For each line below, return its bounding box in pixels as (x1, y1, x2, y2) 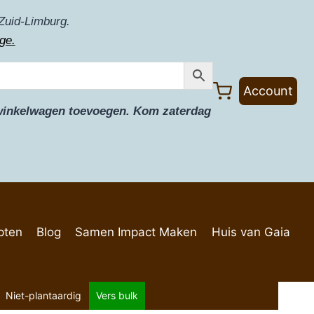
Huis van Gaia (211, 224, 290, 239)
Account (243, 83, 293, 98)
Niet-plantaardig (5, 289, 81, 302)
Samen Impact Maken (75, 224, 198, 239)
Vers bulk (95, 289, 138, 302)
